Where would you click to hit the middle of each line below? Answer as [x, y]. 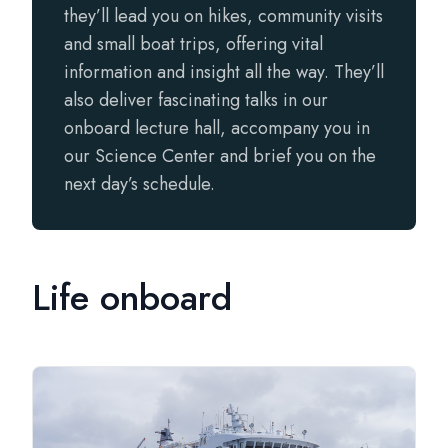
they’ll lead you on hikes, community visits [223, 16]
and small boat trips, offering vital [193, 44]
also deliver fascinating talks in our [196, 100]
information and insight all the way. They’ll [224, 72]
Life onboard [132, 297]
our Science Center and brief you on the [220, 156]
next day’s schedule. [139, 184]
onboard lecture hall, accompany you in [217, 128]
